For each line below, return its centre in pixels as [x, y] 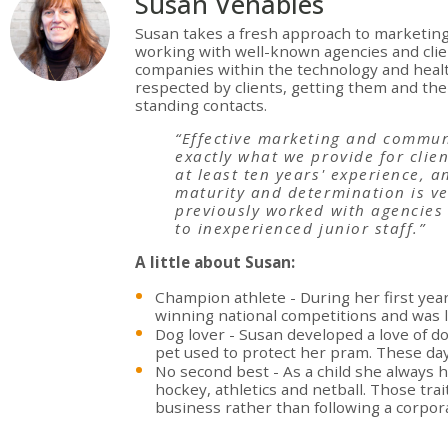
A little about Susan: [215, 261]
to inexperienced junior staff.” [300, 228]
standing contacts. [201, 105]
